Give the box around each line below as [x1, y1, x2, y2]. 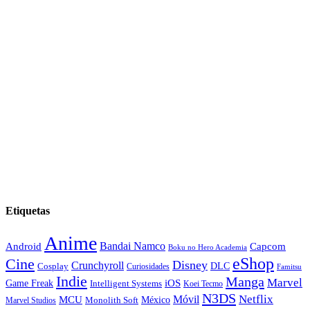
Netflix [239, 292, 273, 306]
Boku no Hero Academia [168, 242, 247, 251]
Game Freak [6, 277, 53, 289]
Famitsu [277, 262, 302, 271]
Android [6, 239, 42, 252]
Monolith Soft [85, 295, 138, 305]
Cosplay [37, 261, 69, 271]
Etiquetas [6, 205, 50, 217]
